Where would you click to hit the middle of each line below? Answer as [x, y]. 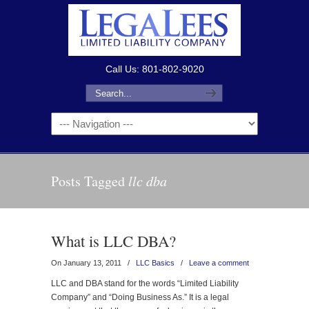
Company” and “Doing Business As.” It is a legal [140, 297]
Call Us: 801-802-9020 [154, 69]
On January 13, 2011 [87, 263]
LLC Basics [155, 263]
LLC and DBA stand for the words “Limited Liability [145, 283]
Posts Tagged [90, 181]
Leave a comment [219, 263]
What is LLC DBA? [113, 241]
